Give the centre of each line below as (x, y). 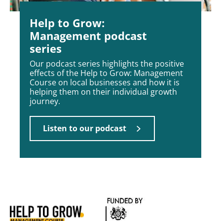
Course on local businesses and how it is (105, 83)
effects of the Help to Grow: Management (106, 73)
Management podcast (88, 36)
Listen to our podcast (85, 129)
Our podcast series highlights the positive (107, 64)
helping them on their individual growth (103, 92)
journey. (45, 101)
